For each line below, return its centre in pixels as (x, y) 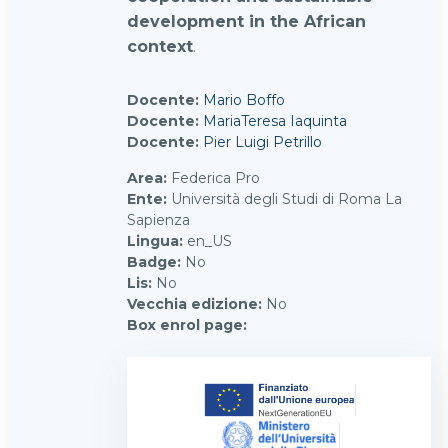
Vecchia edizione (192, 304)
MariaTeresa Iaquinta (275, 121)
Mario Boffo (244, 100)
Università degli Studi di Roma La (286, 199)
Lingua (153, 241)
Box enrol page (185, 325)
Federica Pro (215, 178)
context (160, 46)
